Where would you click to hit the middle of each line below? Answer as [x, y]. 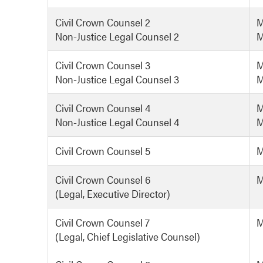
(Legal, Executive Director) [113, 193]
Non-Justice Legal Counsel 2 [117, 36]
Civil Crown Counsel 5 [103, 151]
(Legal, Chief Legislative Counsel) [128, 236]
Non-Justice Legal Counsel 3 [117, 79]
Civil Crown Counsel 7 [102, 222]
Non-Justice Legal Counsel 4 [117, 122]
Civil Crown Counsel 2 [103, 22]
